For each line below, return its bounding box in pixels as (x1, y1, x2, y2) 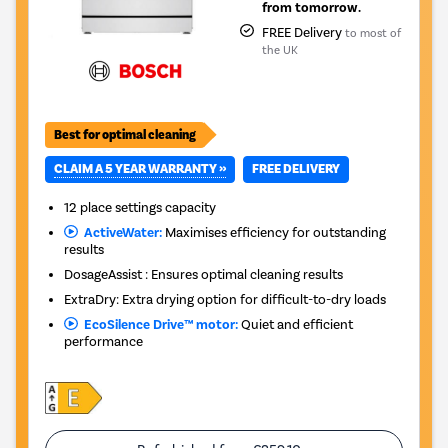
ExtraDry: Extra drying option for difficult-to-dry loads (64, 290, 387, 307)
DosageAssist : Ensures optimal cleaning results (64, 265, 344, 282)
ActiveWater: (77, 223, 162, 241)
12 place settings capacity (64, 198, 217, 215)
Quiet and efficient (237, 315, 353, 332)
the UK (261, 42, 298, 57)
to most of (344, 25, 401, 40)
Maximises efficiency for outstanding (161, 223, 386, 240)
